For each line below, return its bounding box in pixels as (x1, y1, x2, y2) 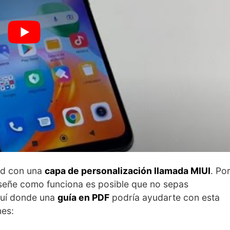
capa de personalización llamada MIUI (45, 165, 210, 176)
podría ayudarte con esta (109, 191, 220, 203)
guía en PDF (57, 191, 109, 203)
